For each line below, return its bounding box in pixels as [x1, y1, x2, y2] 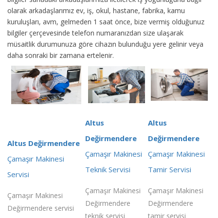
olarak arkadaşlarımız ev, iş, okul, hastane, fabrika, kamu [7, 5, 185, 15]
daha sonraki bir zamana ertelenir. [7, 50, 114, 60]
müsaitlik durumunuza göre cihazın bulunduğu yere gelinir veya [7, 39, 203, 49]
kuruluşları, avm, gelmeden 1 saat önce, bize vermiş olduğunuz [7, 17, 204, 26]
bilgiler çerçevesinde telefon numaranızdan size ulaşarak [7, 28, 183, 37]
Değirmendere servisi [7, 203, 74, 213]
